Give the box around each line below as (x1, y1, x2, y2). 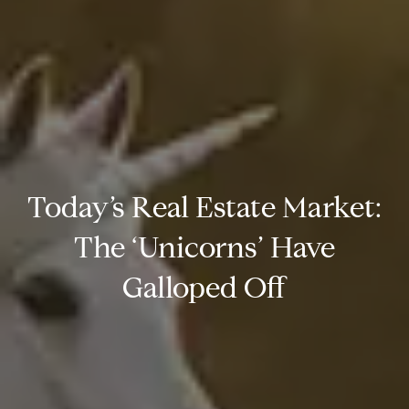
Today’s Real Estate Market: (27, 195, 382, 225)
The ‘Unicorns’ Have (74, 236, 335, 265)
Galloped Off (122, 276, 287, 305)
